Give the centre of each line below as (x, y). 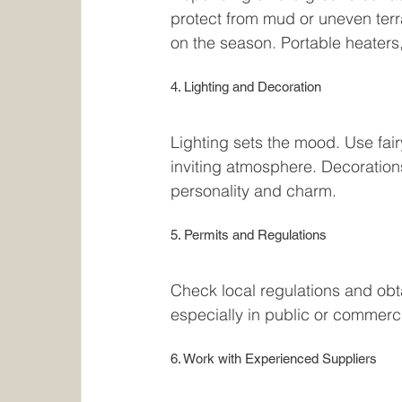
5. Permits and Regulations (249, 235)
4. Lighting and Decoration (246, 87)
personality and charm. (254, 191)
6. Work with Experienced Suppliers (274, 359)
